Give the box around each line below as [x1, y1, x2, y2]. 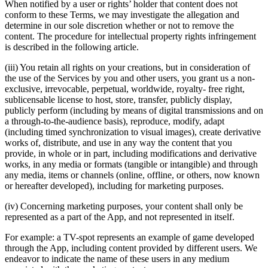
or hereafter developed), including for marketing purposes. [5, 180, 224, 191]
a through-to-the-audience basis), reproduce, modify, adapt [5, 115, 224, 126]
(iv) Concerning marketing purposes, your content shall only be [5, 200, 243, 211]
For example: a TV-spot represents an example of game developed [5, 232, 254, 242]
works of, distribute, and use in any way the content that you [5, 137, 232, 148]
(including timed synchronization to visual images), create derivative [5, 126, 261, 137]
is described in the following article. [5, 41, 139, 52]
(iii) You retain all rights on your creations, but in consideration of [5, 62, 250, 72]
